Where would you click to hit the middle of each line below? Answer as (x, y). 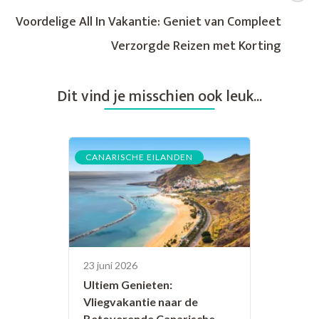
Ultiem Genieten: (128, 285)
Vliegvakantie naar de (141, 302)
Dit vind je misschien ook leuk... (159, 96)
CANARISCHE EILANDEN (139, 157)
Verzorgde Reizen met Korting (196, 46)
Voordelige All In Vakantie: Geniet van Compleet (148, 22)
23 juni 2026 (110, 266)
